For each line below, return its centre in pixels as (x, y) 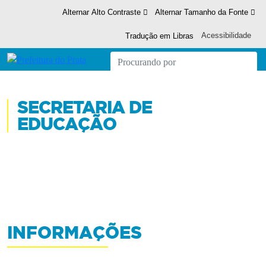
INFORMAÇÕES (75, 233)
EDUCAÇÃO (67, 124)
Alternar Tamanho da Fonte (202, 12)
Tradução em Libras (160, 36)
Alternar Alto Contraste (102, 12)
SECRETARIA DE (85, 107)
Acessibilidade (227, 35)
